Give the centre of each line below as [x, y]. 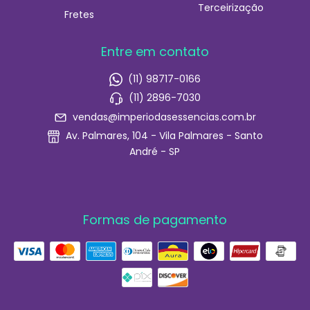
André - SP [155, 151]
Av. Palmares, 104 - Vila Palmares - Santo [163, 136]
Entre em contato [155, 52]
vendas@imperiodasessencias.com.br [165, 117]
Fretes [79, 15]
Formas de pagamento [155, 219]
